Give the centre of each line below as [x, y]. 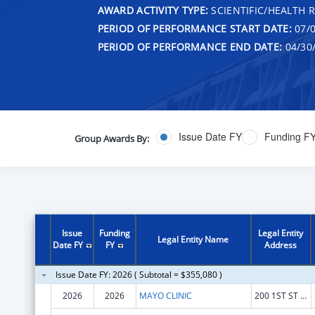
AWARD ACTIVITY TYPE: [153, 10]
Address [281, 245]
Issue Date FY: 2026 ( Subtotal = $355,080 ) [139, 274]
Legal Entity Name [193, 239]
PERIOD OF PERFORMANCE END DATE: [190, 46]
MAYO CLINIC [165, 295]
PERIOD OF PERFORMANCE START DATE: [194, 28]
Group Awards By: [111, 138]
